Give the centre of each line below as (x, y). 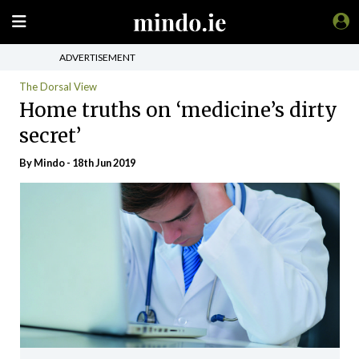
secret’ (50, 135)
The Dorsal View (58, 87)
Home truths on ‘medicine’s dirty (178, 110)
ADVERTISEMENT (97, 57)
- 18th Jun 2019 (100, 163)
